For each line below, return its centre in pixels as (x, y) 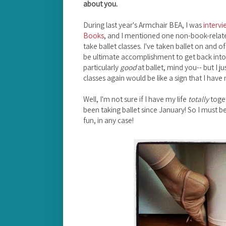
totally (199, 99)
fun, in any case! (108, 120)
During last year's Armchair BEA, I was (143, 25)
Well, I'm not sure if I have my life (136, 99)
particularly (101, 67)
